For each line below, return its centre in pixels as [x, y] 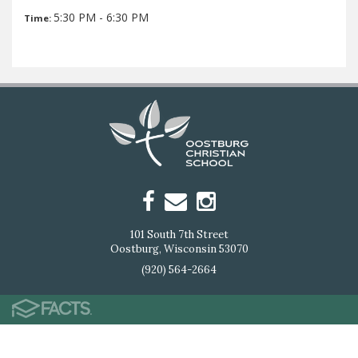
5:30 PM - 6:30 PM [101, 17]
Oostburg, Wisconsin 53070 [179, 249]
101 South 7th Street [179, 234]
